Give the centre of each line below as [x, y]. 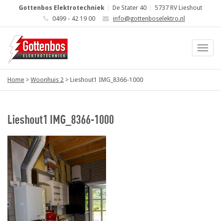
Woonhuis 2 [47, 80]
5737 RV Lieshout [179, 8]
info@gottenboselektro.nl [149, 18]
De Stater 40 [129, 8]
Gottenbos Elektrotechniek [61, 8]
